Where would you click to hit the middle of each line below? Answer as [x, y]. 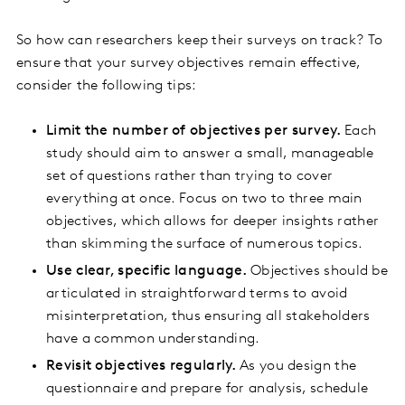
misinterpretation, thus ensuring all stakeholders [208, 317]
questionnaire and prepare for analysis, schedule [207, 389]
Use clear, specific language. [148, 272]
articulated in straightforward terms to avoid [197, 294]
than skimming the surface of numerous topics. [205, 245]
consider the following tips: [107, 86]
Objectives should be [320, 272]
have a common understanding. [153, 339]
